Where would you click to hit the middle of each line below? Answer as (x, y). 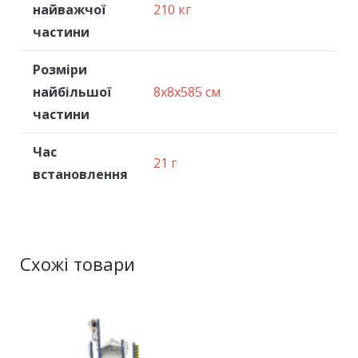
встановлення (80, 174)
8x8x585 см (187, 92)
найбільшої (72, 92)
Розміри (60, 70)
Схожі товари (78, 264)
